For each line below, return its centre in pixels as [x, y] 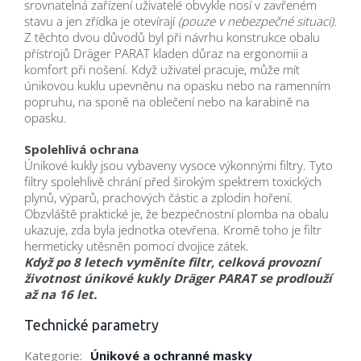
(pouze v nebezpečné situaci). [257, 21]
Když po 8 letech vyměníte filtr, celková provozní [172, 262]
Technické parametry [91, 325]
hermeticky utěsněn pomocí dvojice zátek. [137, 246]
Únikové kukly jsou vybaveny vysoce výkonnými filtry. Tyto [178, 166]
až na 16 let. [60, 295]
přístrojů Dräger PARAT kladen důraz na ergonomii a [166, 54]
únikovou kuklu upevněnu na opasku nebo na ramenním [177, 86]
